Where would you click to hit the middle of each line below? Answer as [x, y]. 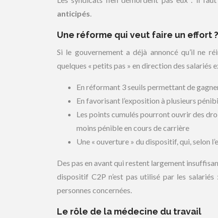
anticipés [73, 13]
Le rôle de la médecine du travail [129, 211]
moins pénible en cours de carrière [133, 128]
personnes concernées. [94, 190]
